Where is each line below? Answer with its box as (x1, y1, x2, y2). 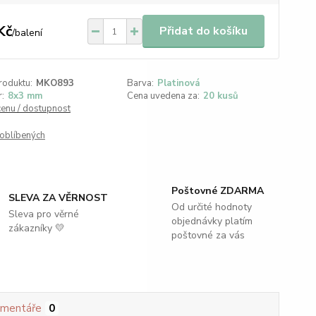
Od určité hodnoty (171, 200, 252, 214)
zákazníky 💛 (8, 221, 66, 235)
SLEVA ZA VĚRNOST (8, 191, 109, 205)
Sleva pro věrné (8, 207, 80, 221)
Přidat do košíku (159, 23, 248, 39)
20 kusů (203, 90, 239, 102)
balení (14, 25, 42, 39)
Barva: (127, 77, 154, 90)
